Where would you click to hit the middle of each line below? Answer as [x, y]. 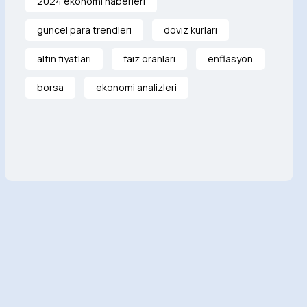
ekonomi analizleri [136, 87]
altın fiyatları [64, 58]
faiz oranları [149, 58]
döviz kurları [190, 29]
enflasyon [230, 58]
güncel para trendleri [84, 29]
